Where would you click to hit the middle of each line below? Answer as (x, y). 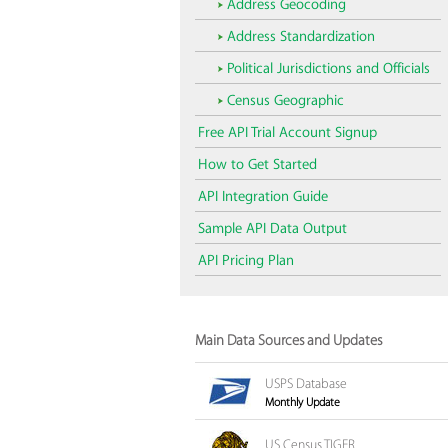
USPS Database (305, 383)
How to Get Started (257, 165)
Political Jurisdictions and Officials (328, 69)
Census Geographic (285, 101)
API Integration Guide (262, 197)
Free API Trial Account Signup (287, 133)
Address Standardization (300, 37)
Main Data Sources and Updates (288, 341)
